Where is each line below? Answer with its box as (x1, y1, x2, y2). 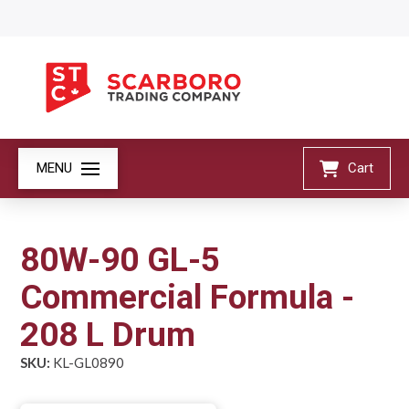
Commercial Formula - (20, 277, 355, 317)
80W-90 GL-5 (20, 239, 221, 279)
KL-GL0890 (50, 353, 125, 371)
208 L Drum (20, 314, 196, 354)
